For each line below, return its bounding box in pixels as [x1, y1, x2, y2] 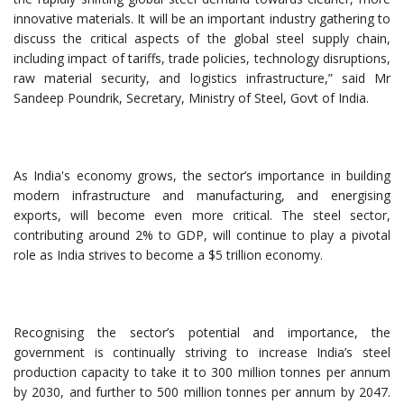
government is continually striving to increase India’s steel [14, 343, 390, 361]
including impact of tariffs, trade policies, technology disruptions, [14, 49, 390, 67]
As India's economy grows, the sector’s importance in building [14, 166, 390, 184]
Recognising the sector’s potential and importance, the [14, 323, 390, 341]
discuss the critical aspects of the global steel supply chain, [14, 29, 390, 47]
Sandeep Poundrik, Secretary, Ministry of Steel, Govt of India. [14, 88, 372, 106]
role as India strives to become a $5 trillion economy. [14, 245, 323, 263]
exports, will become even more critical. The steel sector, [14, 206, 390, 224]
